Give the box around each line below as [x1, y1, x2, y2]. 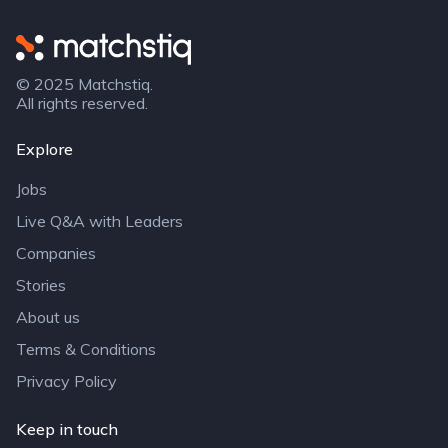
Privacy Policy [16, 371, 117, 391]
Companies [16, 243, 96, 263]
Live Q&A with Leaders [16, 211, 183, 231]
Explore [16, 139, 73, 159]
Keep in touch [16, 419, 118, 439]
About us [16, 307, 80, 327]
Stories [16, 275, 66, 295]
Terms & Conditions [16, 339, 156, 359]
